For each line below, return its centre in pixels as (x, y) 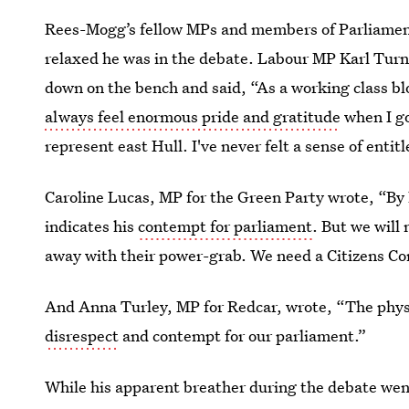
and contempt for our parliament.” (243, 336)
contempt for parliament (225, 226)
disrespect (82, 336)
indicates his (92, 226)
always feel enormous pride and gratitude (193, 116)
